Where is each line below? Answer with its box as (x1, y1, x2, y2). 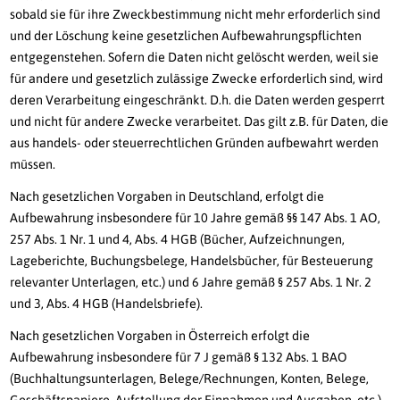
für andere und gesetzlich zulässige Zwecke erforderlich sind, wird (10, 71, 384, 87)
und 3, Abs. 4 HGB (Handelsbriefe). (10, 296, 204, 312)
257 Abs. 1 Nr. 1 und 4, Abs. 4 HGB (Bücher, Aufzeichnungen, (10, 232, 346, 247)
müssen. (10, 157, 56, 172)
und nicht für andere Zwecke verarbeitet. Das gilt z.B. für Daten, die (10, 114, 389, 129)
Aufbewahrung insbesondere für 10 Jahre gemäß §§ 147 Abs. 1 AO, (10, 211, 381, 226)
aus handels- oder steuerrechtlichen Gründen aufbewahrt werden (10, 136, 379, 151)
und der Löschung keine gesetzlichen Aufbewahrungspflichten (10, 29, 362, 44)
